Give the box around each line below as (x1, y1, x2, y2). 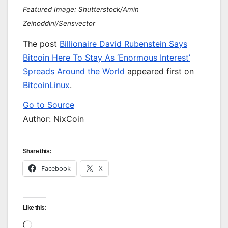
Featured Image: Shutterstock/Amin (23, 5, 139, 13)
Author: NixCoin (23, 113, 84, 124)
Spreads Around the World (23, 66, 125, 76)
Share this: (23, 148, 51, 155)
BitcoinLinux (23, 79, 70, 90)
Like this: (23, 204, 46, 212)
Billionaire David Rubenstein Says (60, 38, 187, 49)
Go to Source (23, 100, 74, 110)
